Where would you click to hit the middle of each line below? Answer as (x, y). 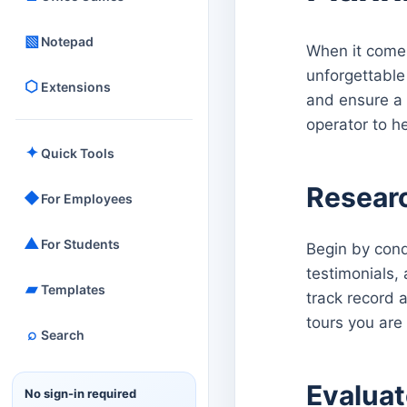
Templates (73, 289)
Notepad (67, 41)
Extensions (76, 86)
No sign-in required (80, 393)
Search (63, 334)
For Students (80, 243)
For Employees (87, 198)
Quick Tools (78, 153)
